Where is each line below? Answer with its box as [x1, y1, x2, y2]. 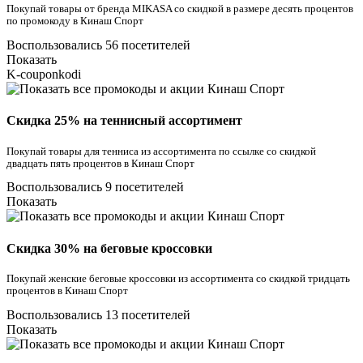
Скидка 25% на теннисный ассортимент [6, 113, 242, 128]
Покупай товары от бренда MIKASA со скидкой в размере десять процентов [6, 3, 353, 15]
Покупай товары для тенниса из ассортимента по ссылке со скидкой [6, 145, 316, 157]
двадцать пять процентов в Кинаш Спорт [6, 157, 194, 169]
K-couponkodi [6, 67, 81, 82]
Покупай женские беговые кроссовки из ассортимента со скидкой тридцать [6, 273, 350, 284]
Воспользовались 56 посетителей [6, 38, 190, 53]
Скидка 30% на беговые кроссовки [6, 241, 212, 255]
